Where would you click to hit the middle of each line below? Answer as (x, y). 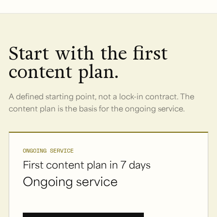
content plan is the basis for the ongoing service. (97, 108)
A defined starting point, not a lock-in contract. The (101, 96)
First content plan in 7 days (87, 164)
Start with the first (88, 53)
